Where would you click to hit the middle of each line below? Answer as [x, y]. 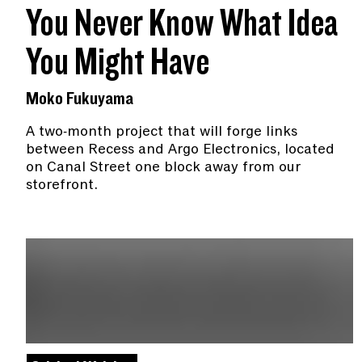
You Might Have [118, 63]
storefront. [62, 185]
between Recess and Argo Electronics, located [180, 149]
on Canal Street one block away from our [163, 167]
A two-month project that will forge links [162, 131]
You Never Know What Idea [182, 25]
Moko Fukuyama [80, 99]
